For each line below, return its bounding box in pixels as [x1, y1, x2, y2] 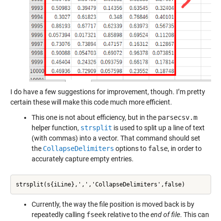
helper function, [31, 124, 80, 132]
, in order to [167, 145, 202, 153]
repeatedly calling [31, 211, 86, 219]
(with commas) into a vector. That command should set [31, 134, 200, 143]
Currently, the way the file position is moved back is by [31, 200, 194, 209]
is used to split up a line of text [111, 124, 205, 132]
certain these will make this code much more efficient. [10, 98, 172, 107]
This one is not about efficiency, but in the [31, 113, 158, 122]
